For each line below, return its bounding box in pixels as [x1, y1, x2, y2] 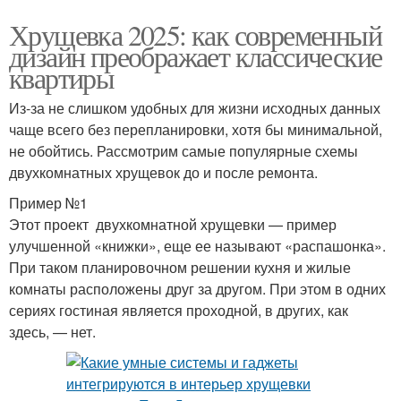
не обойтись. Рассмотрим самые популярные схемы [9, 141, 358, 162]
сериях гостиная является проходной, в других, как [9, 300, 348, 321]
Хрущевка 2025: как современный [9, 15, 381, 55]
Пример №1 [9, 192, 88, 214]
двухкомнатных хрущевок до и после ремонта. [9, 162, 321, 183]
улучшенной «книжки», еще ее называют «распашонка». [9, 235, 386, 257]
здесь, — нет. [9, 321, 96, 343]
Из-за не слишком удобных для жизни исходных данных [9, 98, 380, 119]
